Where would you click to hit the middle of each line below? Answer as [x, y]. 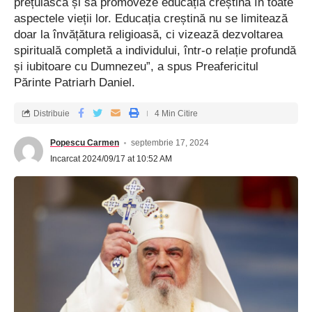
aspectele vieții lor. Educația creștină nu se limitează [151, 18]
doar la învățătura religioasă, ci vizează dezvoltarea [148, 34]
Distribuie [52, 113]
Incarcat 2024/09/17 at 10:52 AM [111, 159]
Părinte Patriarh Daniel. [75, 83]
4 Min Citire [176, 113]
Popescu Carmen [85, 143]
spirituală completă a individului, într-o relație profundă [155, 50]
